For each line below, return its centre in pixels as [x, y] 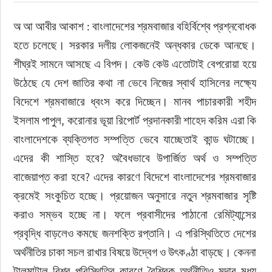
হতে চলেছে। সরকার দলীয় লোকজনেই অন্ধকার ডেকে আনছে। [136, 45]
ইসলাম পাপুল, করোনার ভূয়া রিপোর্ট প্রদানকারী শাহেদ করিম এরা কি [136, 120]
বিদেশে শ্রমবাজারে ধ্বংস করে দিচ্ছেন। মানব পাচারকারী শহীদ [136, 101]
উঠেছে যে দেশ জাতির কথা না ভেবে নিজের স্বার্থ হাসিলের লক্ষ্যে [136, 83]
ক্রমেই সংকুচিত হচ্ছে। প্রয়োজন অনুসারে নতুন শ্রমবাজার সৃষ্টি [136, 195]
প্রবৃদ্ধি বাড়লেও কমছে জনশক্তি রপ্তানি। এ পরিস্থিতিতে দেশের [136, 233]
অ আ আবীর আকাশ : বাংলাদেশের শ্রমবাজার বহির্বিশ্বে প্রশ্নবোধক [136, 26]
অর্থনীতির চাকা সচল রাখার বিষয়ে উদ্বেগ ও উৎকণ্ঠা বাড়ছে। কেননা [136, 252]
